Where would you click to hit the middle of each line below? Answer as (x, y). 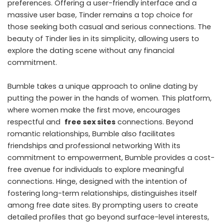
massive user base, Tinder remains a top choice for (100, 15)
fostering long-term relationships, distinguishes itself (102, 193)
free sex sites (90, 122)
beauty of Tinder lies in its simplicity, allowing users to (103, 38)
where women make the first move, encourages (94, 110)
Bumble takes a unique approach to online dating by (103, 86)
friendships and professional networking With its (94, 145)
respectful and (36, 122)
